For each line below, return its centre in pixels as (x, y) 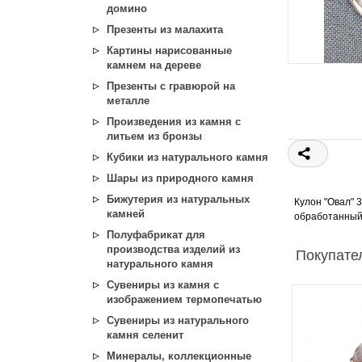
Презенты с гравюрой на (171, 86)
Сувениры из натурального (178, 320)
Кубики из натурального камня (187, 157)
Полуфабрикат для (156, 235)
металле (128, 101)
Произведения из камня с (174, 122)
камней (126, 214)
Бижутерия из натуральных (178, 199)
